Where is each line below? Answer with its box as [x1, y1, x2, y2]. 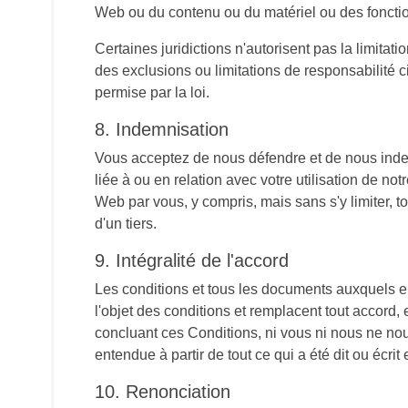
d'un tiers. [95, 216, 157, 231]
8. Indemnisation [95, 119, 229, 139]
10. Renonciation [95, 382, 230, 402]
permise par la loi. [95, 85, 209, 100]
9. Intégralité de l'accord [95, 250, 289, 270]
